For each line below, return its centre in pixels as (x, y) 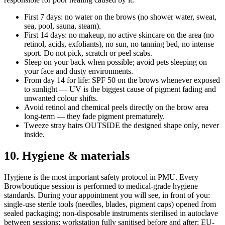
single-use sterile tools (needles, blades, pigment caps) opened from (110, 204)
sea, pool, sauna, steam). (63, 26)
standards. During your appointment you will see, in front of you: (107, 195)
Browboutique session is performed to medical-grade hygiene (101, 186)
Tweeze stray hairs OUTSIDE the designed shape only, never (122, 126)
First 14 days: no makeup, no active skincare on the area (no (119, 35)
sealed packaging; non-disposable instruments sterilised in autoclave (111, 213)
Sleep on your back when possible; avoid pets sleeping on (116, 62)
